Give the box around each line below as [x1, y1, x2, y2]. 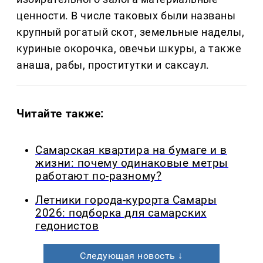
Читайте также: [16, 107, 104, 121]
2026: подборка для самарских [35, 206, 207, 220]
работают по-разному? [35, 170, 162, 183]
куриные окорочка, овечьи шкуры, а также [16, 42, 242, 55]
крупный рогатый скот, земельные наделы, [16, 26, 245, 39]
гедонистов [35, 219, 99, 232]
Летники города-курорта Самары [35, 193, 217, 207]
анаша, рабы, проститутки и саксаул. [16, 59, 210, 72]
